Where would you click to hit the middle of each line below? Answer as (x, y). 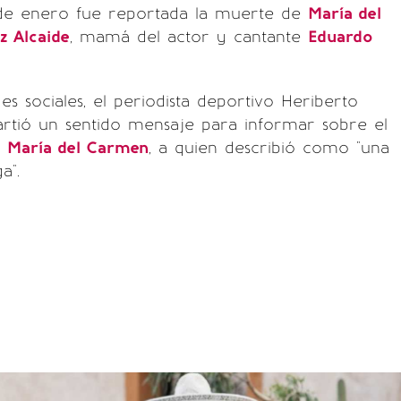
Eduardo (341, 37)
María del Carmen (78, 148)
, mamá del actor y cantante (189, 37)
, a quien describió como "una (269, 148)
